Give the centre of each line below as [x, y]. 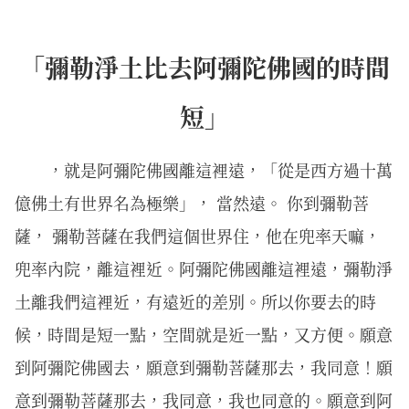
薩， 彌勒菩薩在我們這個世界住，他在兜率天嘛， [198, 236]
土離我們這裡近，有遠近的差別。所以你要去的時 [195, 302]
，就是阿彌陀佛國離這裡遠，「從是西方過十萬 [220, 170]
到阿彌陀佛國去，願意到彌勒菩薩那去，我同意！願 [204, 367]
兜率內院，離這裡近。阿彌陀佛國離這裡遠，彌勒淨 [204, 269]
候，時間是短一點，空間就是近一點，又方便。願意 [204, 335]
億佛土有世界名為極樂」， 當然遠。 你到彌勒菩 [192, 203]
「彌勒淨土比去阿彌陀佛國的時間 [204, 67]
